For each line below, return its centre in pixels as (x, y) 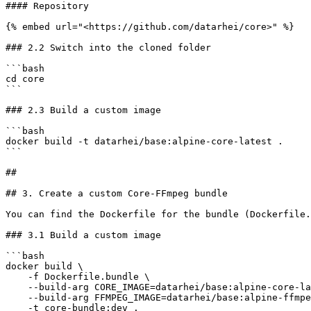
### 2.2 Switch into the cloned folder (108, 48)
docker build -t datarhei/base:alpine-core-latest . (144, 141)
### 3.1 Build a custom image (83, 235)
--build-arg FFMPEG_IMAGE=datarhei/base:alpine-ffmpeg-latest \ (17, 297)
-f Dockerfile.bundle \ (17, 277)
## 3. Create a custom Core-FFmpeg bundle (117, 193)
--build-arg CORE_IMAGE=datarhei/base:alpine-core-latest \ (17, 287)
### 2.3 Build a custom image (83, 110)
